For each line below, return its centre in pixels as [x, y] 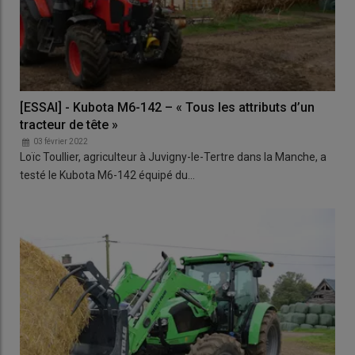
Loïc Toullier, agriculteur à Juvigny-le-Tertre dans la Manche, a [173, 157]
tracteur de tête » [69, 125]
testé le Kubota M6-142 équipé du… [107, 176]
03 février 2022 [61, 142]
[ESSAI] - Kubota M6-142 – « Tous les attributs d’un [167, 108]
